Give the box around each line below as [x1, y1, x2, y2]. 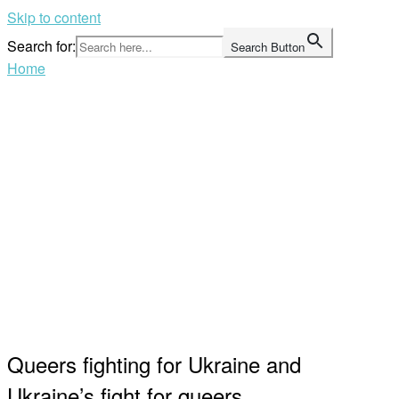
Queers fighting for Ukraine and [7, 347, 301, 379]
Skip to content [7, 7, 101, 28]
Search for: [7, 36, 76, 56]
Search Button [231, 38, 305, 55]
